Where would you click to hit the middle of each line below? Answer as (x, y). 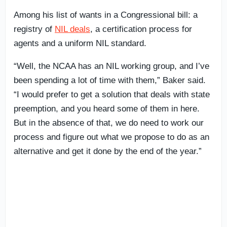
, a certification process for (141, 29)
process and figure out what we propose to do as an (111, 137)
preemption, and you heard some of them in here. (107, 108)
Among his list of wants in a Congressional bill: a (106, 15)
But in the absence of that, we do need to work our (109, 123)
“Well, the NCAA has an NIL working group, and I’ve (111, 66)
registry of (34, 29)
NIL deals (72, 29)
